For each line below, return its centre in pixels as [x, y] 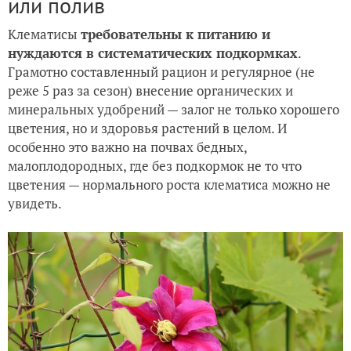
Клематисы [44, 34]
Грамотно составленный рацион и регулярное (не [161, 72]
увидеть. [36, 204]
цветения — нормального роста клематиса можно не [169, 185]
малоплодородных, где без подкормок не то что [155, 166]
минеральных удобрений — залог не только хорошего [174, 110]
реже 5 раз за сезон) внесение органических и [150, 91]
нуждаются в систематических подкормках [153, 53]
